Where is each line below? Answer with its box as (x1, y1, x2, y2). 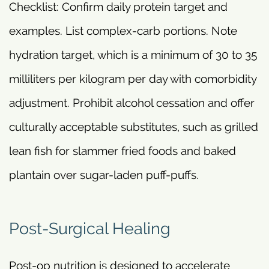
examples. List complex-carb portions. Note (9, 24, 237, 38)
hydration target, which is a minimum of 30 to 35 (9, 48, 257, 62)
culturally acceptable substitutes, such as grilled (9, 120, 258, 134)
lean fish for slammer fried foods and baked (9, 144, 236, 158)
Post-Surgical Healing (9, 218, 171, 238)
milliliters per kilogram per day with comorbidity (9, 72, 256, 86)
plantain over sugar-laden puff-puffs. (9, 168, 199, 182)
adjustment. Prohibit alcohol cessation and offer (9, 96, 255, 110)
